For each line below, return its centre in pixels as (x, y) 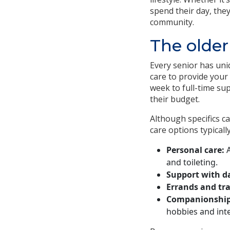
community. (172, 22)
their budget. (175, 99)
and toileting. (192, 162)
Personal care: (195, 150)
